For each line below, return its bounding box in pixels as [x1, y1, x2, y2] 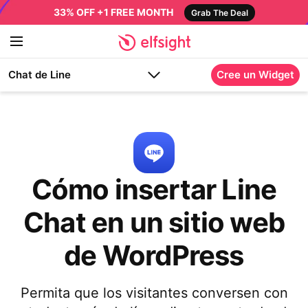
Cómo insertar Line [31, 173, 277, 206]
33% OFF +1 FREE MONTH [53, 6, 173, 18]
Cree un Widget [217, 68, 294, 81]
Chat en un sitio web [23, 206, 285, 239]
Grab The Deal [190, 8, 248, 18]
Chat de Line [8, 68, 71, 81]
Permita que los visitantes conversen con [20, 285, 288, 301]
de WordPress [64, 239, 244, 272]
